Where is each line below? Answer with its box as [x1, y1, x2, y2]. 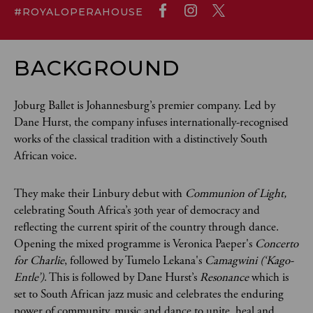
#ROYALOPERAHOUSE [14, 6, 143, 18]
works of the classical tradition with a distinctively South [14, 131, 268, 147]
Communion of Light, [185, 186, 286, 201]
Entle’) [14, 270, 44, 285]
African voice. [14, 148, 85, 163]
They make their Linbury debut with [14, 186, 185, 201]
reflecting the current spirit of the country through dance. [14, 219, 279, 235]
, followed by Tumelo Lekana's [64, 253, 205, 268]
